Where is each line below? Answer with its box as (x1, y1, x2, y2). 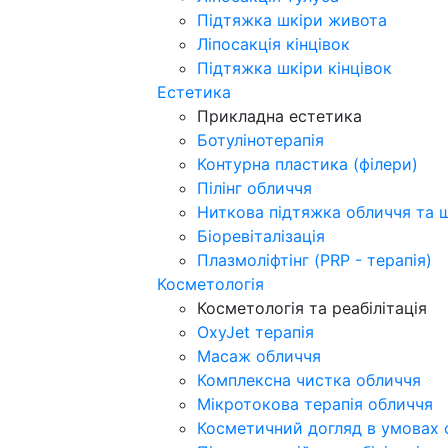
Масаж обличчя (197, 346, 321, 366)
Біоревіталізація (197, 226, 325, 246)
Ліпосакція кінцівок (197, 34, 350, 54)
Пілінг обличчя (197, 178, 312, 198)
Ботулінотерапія (197, 130, 324, 150)
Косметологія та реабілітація (197, 298, 427, 318)
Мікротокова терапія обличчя (197, 394, 433, 414)
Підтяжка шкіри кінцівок (197, 58, 392, 78)
